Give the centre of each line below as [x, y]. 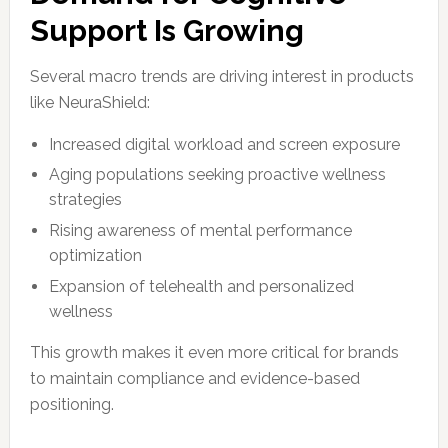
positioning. [71, 404]
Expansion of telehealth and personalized [202, 286]
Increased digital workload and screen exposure [225, 144]
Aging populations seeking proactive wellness [218, 175]
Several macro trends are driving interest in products [221, 76]
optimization [96, 256]
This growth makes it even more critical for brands [214, 352]
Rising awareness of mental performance [201, 231]
